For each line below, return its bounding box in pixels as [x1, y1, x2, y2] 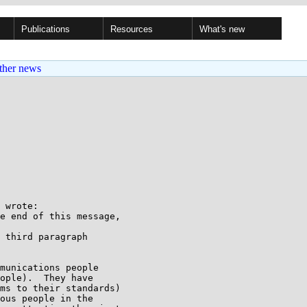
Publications [21, 24, 70, 34]
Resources [110, 24, 153, 34]
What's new [199, 24, 245, 34]
